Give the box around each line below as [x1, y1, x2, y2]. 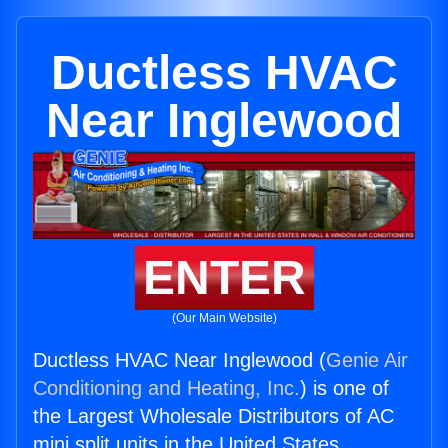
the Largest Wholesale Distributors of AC [33, 405, 394, 428]
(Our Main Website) [171, 311, 277, 326]
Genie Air [326, 349, 408, 372]
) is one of [300, 377, 389, 400]
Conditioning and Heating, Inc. [33, 377, 300, 400]
